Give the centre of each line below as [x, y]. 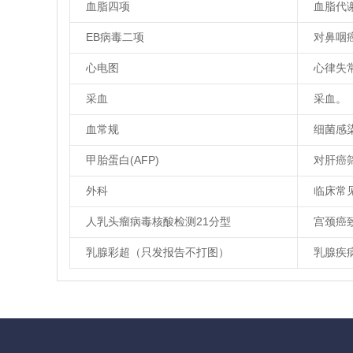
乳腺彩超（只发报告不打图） [158, 252]
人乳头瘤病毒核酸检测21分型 [158, 221]
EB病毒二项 [115, 37]
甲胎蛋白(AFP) [123, 160]
